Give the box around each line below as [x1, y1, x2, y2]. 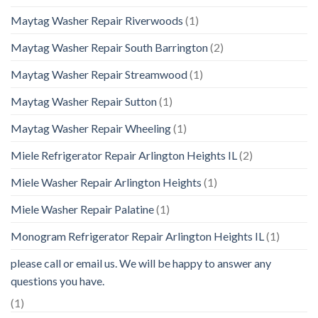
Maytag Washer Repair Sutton [11, 94, 157, 109]
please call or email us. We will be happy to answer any [11, 256, 271, 270]
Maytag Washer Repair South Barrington [11, 40, 208, 55]
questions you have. [11, 274, 104, 288]
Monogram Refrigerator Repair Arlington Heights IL [11, 229, 264, 243]
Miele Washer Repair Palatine [11, 202, 154, 216]
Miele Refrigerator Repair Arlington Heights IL [11, 148, 237, 163]
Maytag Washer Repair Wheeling [11, 121, 171, 136]
